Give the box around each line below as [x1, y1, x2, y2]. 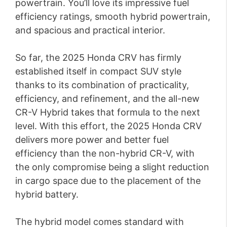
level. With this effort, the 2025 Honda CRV [15, 121, 202, 132]
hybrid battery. [15, 189, 79, 200]
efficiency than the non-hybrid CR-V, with [15, 148, 195, 159]
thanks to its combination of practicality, [15, 80, 189, 91]
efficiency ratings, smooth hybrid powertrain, [15, 11, 210, 22]
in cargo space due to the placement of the [15, 175, 201, 186]
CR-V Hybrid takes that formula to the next [15, 107, 200, 118]
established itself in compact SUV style [15, 66, 181, 77]
